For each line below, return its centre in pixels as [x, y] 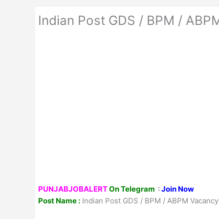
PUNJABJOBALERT [73, 189]
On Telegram [133, 189]
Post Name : [59, 201]
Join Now [178, 189]
